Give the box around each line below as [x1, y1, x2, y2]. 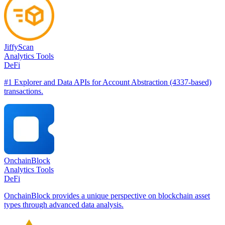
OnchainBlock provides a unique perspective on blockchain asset [4, 191, 210, 200]
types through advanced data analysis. [4, 200, 124, 209]
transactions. [4, 86, 43, 95]
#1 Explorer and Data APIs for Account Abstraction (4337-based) [4, 77, 211, 86]
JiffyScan [4, 42, 34, 51]
